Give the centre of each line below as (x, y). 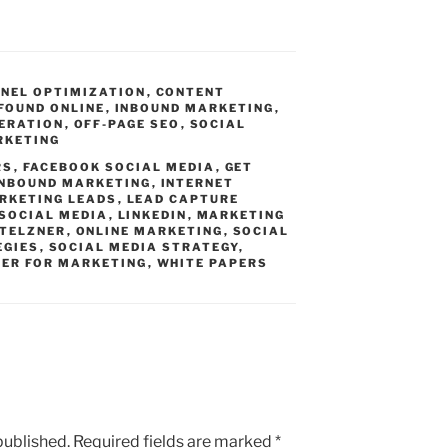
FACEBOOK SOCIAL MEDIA (119, 166)
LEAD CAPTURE (183, 198)
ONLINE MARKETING (149, 230)
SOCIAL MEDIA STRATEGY (143, 246)
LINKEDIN (152, 214)
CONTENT (190, 91)
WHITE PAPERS (212, 262)
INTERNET (197, 182)
